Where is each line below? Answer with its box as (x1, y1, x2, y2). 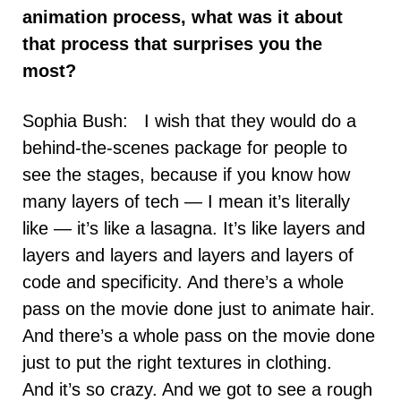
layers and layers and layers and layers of (22, 244, 354, 265)
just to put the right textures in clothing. (22, 352, 332, 372)
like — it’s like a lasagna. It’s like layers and (22, 218, 365, 238)
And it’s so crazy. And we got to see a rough (22, 379, 372, 399)
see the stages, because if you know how (22, 164, 350, 184)
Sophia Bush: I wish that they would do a (22, 110, 356, 131)
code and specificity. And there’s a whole (22, 271, 344, 292)
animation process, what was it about (22, 6, 343, 27)
